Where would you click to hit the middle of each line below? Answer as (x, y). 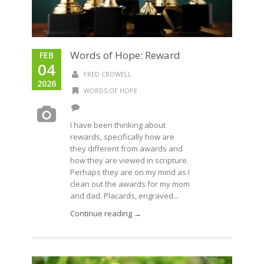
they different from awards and (126, 148)
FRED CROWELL (107, 74)
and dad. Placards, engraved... (124, 195)
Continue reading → (106, 213)
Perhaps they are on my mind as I (130, 172)
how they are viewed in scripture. (129, 160)
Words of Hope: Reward (125, 55)
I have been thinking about (118, 125)
